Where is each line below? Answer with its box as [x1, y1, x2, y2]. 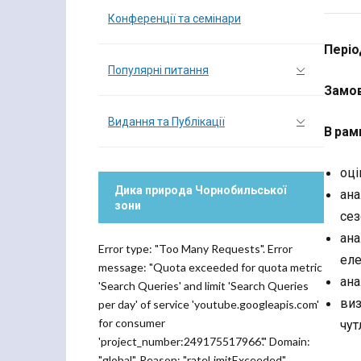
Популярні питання [108, 63, 209, 77]
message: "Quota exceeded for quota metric [98, 260, 322, 274]
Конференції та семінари [108, 11, 241, 25]
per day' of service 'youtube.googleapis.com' [98, 297, 319, 311]
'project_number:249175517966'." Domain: [98, 334, 310, 348]
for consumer [98, 316, 165, 330]
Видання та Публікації [108, 114, 225, 128]
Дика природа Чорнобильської [114, 184, 286, 197]
